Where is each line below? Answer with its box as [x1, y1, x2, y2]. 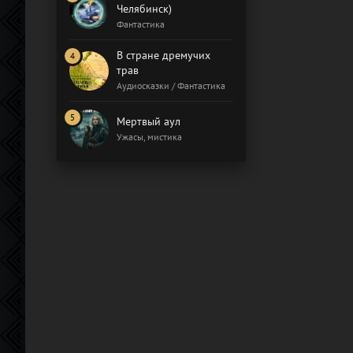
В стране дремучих [117, 48, 210, 62]
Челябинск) [117, 2, 172, 16]
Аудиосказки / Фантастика [117, 80, 225, 91]
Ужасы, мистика [117, 131, 182, 143]
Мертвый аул [117, 114, 180, 128]
